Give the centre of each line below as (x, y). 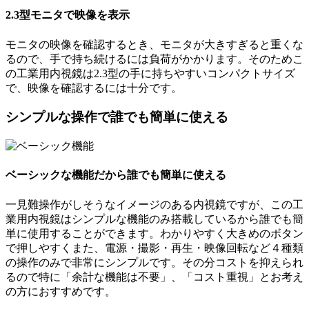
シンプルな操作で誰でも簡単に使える (117, 117)
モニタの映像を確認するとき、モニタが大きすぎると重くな (154, 44)
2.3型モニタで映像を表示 (68, 15)
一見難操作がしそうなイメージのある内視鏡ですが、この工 (154, 204)
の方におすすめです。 (61, 291)
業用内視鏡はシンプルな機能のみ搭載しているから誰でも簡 (154, 219)
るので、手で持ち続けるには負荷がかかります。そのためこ (154, 59)
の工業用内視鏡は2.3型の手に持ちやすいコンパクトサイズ (150, 73)
